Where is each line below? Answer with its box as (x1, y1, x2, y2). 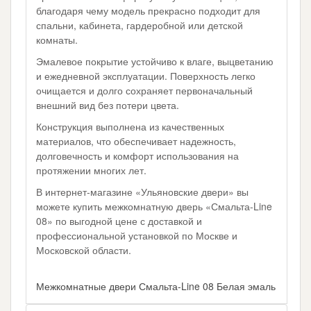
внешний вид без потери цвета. (36, 98, 180, 112)
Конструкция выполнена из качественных (36, 119, 225, 134)
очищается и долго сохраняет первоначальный (36, 83, 253, 98)
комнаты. (36, 33, 78, 47)
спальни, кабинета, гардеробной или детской (36, 18, 244, 33)
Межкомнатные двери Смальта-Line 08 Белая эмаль (36, 279, 276, 294)
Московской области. (36, 243, 132, 258)
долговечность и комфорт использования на (36, 149, 239, 163)
